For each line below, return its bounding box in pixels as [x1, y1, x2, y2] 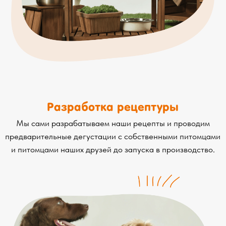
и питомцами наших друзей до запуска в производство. [8, 38, 154, 46]
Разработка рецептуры [33, 9, 128, 17]
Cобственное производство [26, 208, 136, 216]
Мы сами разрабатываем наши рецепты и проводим [11, 20, 150, 27]
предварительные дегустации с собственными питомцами [4, 29, 158, 36]
